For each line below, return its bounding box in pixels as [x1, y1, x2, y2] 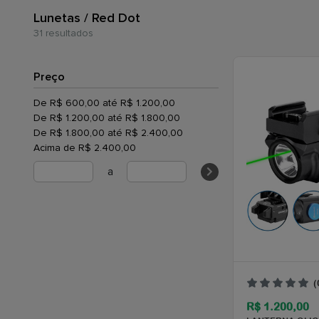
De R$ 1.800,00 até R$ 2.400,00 [33, 127, 183, 139]
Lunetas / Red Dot [33, 10, 140, 26]
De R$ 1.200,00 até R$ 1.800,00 [33, 112, 180, 124]
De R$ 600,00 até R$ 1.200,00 [33, 97, 175, 109]
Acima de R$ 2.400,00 [33, 142, 136, 154]
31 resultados [33, 27, 93, 39]
